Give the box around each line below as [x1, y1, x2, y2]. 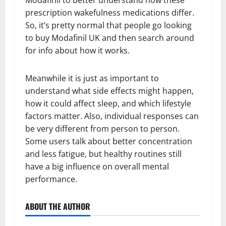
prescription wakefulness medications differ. [25, 7, 194, 19]
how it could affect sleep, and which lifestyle [25, 98, 191, 109]
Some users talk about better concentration [25, 136, 192, 147]
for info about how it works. [25, 45, 130, 56]
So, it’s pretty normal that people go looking [25, 20, 192, 31]
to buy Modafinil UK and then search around [25, 32, 194, 44]
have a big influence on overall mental [25, 161, 169, 173]
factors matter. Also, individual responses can [25, 110, 199, 122]
